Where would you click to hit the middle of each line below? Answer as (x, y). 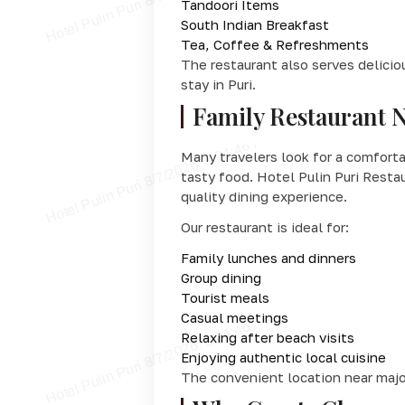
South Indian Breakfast (254, 24)
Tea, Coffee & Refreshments (274, 44)
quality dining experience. (264, 196)
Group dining (221, 277)
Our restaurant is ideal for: (264, 226)
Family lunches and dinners (268, 257)
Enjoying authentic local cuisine (283, 357)
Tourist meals (225, 297)
